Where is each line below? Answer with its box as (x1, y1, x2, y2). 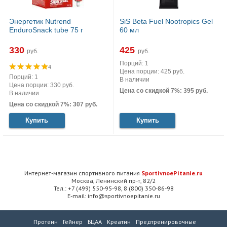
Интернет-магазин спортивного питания (24, 168, 141, 177)
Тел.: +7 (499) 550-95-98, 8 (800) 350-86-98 (53, 183, 174, 192)
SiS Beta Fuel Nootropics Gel (120, 17, 213, 26)
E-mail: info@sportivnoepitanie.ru (67, 191, 160, 200)
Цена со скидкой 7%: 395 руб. (120, 87, 208, 94)
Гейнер (63, 218, 83, 226)
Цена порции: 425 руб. (120, 68, 184, 75)
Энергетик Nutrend (9, 17, 71, 26)
